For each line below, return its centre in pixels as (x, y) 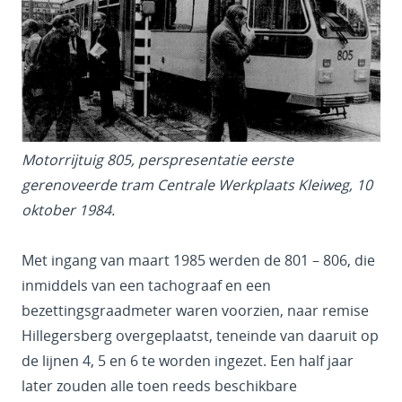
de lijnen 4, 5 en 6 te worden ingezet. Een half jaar (188, 361)
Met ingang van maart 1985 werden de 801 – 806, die (198, 261)
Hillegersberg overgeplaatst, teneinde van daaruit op (200, 336)
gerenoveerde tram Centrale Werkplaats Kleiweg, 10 (197, 185)
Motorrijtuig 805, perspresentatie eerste (157, 160)
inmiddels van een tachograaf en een (146, 286)
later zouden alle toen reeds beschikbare (159, 386)
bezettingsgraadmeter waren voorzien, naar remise (195, 311)
